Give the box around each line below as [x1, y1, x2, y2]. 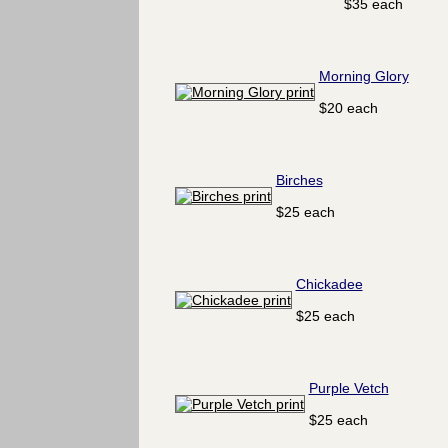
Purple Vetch [308, 380, 389, 396]
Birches [275, 172, 323, 188]
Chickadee [295, 276, 363, 292]
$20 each [318, 100, 378, 116]
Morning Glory [318, 68, 409, 84]
